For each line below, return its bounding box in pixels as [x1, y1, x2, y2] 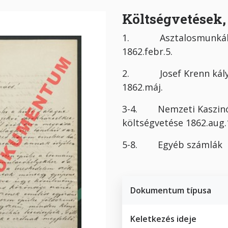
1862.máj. [122, 80, 170, 93]
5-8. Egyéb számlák [122, 138, 225, 151]
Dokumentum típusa [130, 184, 211, 196]
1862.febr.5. [122, 45, 185, 58]
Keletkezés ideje [130, 213, 196, 224]
